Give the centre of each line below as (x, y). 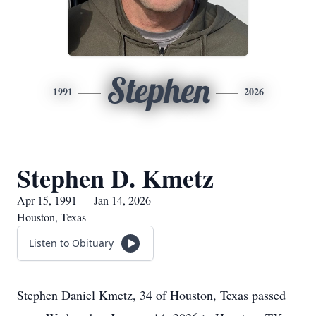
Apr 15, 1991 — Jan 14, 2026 (84, 200)
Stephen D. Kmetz (115, 178)
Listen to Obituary (71, 243)
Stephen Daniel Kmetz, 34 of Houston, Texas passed (151, 295)
